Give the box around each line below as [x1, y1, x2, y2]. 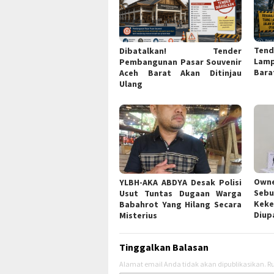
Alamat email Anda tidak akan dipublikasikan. [119, 259, 266, 269]
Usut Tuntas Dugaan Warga [119, 188, 242, 199]
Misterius [119, 210, 157, 221]
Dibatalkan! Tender [119, 45, 242, 56]
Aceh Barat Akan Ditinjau [119, 67, 242, 78]
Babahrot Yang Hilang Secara [119, 199, 242, 210]
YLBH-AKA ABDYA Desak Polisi [119, 177, 242, 188]
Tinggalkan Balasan [119, 241, 209, 254]
